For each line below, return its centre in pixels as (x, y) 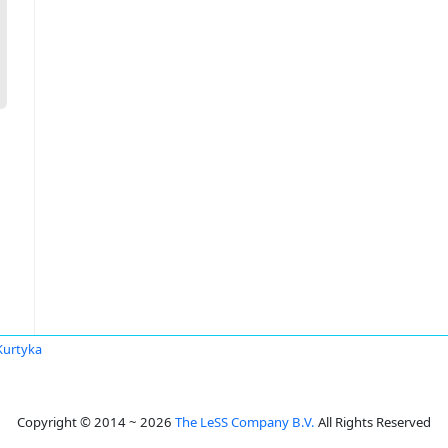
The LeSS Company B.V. (245, 422)
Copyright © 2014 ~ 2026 (96, 422)
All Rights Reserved (373, 422)
